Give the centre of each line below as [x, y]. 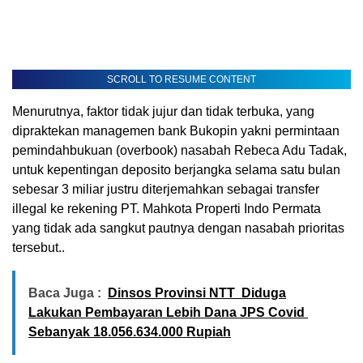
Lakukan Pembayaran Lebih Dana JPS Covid [168, 312]
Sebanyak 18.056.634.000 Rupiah [130, 331]
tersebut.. [38, 247]
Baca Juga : [65, 293]
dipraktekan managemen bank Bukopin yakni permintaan [176, 130]
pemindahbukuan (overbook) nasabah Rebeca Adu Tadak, [179, 150]
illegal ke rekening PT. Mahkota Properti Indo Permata [167, 208]
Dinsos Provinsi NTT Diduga [197, 293]
